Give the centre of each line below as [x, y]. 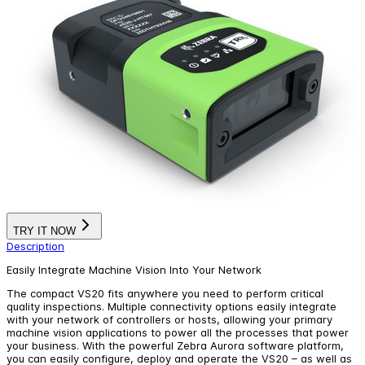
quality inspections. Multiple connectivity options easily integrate [172, 306]
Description [35, 246]
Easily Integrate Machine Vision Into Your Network [134, 269]
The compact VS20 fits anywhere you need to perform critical [165, 293]
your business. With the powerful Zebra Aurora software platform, [175, 345]
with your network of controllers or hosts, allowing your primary [169, 319]
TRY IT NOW [44, 231]
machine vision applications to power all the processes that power [178, 332]
